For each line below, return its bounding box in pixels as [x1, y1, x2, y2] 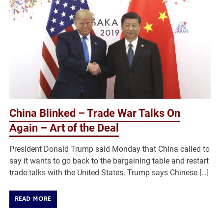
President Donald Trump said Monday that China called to [9, 144, 210, 154]
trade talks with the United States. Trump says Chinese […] [9, 168, 209, 178]
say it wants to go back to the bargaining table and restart [9, 156, 209, 166]
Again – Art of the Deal [9, 122, 119, 135]
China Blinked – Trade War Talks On [9, 107, 181, 120]
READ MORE [15, 194, 52, 204]
